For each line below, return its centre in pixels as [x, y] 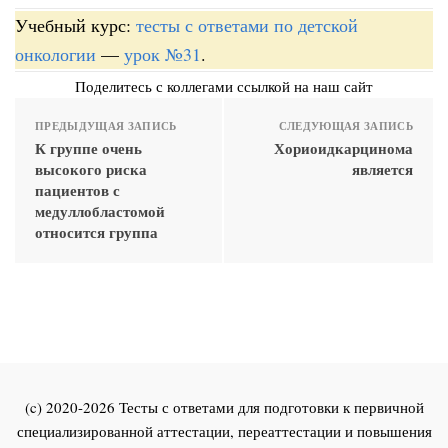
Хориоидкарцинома [343, 147]
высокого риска [91, 168]
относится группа [96, 231]
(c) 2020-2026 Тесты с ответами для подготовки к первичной [224, 406]
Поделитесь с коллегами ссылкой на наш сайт [224, 85]
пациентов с [77, 189]
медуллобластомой [100, 210]
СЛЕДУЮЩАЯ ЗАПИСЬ [345, 125]
